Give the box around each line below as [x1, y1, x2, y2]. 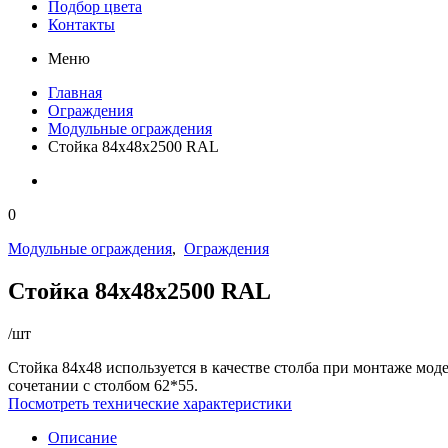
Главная [48, 84, 102, 101]
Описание [48, 428, 117, 446]
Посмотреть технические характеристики [8, 394, 292, 412]
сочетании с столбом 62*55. [8, 376, 198, 394]
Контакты [48, 16, 115, 33]
